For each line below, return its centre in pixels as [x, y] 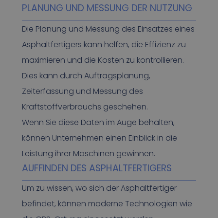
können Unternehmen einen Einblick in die [99, 138]
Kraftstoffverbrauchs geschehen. [85, 107]
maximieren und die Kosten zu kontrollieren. [103, 60]
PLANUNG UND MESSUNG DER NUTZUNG [107, 8]
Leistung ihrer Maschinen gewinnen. [88, 153]
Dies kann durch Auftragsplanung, [86, 75]
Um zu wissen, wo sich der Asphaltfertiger [99, 188]
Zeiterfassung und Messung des [82, 91]
